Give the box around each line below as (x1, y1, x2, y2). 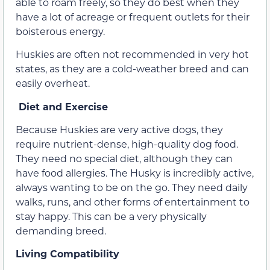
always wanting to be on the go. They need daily (16, 180, 248, 193)
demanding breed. (16, 224, 106, 237)
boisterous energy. (16, 24, 105, 37)
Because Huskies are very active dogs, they (16, 122, 223, 136)
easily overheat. (16, 77, 90, 90)
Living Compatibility (16, 247, 122, 260)
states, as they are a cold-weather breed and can (16, 62, 249, 75)
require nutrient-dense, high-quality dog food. (16, 137, 238, 150)
